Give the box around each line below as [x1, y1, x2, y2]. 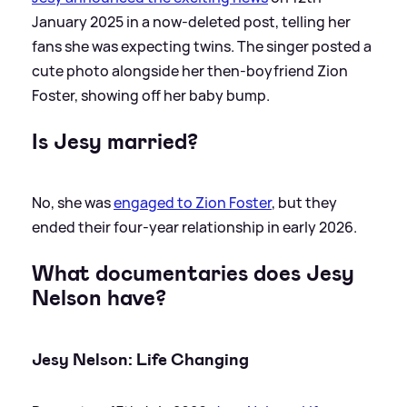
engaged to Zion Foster [114, 192, 272, 213]
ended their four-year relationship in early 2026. [32, 216, 357, 237]
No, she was [32, 192, 114, 213]
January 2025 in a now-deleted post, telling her [32, 11, 351, 32]
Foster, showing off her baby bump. [32, 84, 270, 105]
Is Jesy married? [32, 126, 198, 156]
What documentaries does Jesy [32, 258, 354, 288]
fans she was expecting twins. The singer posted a [32, 35, 372, 56]
